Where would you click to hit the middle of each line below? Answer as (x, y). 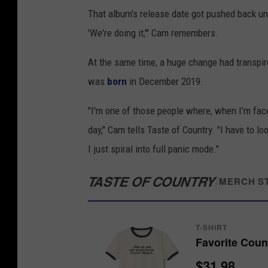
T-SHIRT (211, 227)
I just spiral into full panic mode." (153, 149)
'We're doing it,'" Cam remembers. (153, 33)
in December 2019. (165, 82)
